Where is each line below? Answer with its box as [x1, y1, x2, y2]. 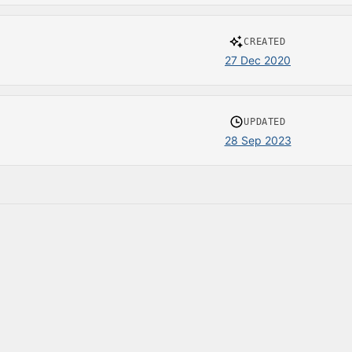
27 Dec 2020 [225, 53, 291, 67]
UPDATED [244, 116, 286, 127]
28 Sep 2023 [224, 134, 291, 147]
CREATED [244, 36, 286, 47]
